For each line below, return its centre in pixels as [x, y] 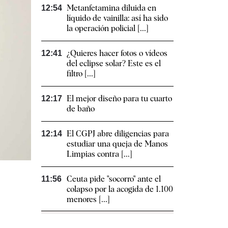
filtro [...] [81, 74]
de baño [81, 109]
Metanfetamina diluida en [111, 8]
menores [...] [88, 199]
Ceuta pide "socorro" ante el [114, 179]
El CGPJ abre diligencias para [118, 134]
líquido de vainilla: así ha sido [117, 18]
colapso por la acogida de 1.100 [120, 189]
